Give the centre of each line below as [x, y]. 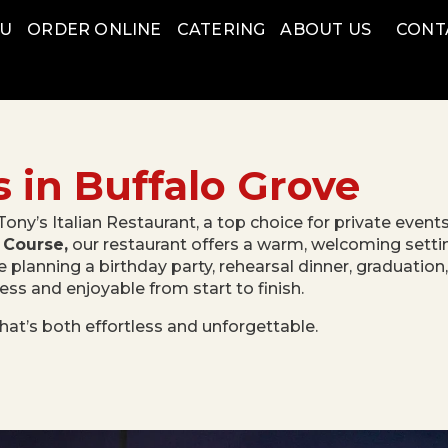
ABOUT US [325, 29]
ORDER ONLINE [94, 29]
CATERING [221, 29]
